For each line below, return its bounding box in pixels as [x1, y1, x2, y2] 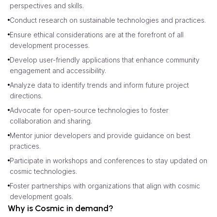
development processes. [10, 41, 90, 49]
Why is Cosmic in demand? [8, 202, 113, 214]
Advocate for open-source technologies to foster [10, 106, 169, 114]
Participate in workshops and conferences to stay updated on [10, 156, 207, 165]
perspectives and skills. [10, 1, 84, 10]
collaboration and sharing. [10, 116, 92, 125]
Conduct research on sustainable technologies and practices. [10, 15, 206, 24]
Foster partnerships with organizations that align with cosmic [10, 181, 200, 190]
